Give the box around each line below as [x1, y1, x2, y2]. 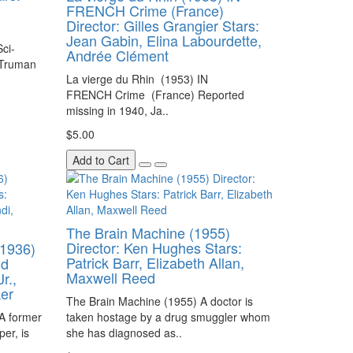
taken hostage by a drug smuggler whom [65, 309, 270, 325]
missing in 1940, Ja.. [65, 102, 169, 118]
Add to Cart [72, 152, 129, 168]
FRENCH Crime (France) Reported [65, 87, 244, 102]
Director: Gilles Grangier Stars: [65, 15, 259, 35]
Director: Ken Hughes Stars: [65, 237, 242, 258]
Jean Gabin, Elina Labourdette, [65, 30, 262, 50]
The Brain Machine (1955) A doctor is [65, 293, 253, 309]
